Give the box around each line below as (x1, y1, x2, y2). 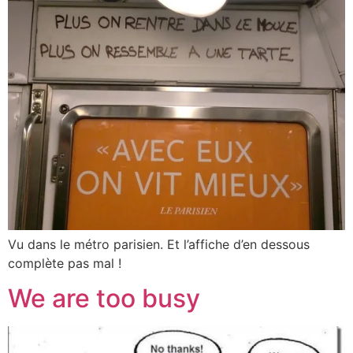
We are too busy (8, 283, 200, 314)
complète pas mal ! (8, 255, 121, 271)
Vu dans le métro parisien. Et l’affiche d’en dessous (8, 236, 310, 252)
